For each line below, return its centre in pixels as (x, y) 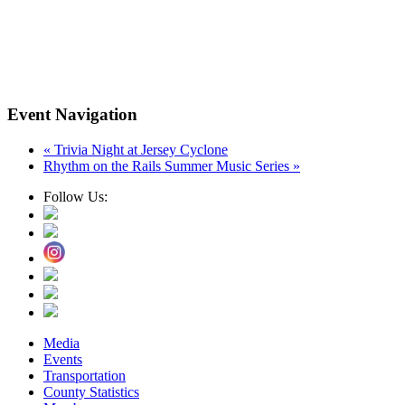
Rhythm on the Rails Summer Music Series (168, 165)
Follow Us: (75, 196)
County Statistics (91, 391)
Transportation (85, 375)
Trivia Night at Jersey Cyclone (139, 149)
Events (63, 359)
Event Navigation (72, 114)
